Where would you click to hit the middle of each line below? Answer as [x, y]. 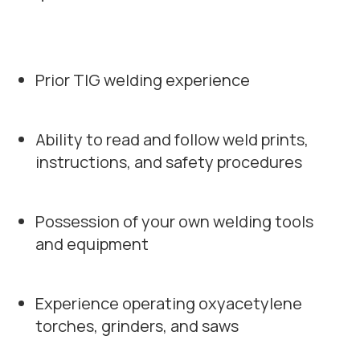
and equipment [92, 244]
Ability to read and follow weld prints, [172, 139]
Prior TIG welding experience [143, 80]
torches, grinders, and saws [137, 326]
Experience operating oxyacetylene [169, 303]
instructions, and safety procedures [169, 162]
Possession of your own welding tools [174, 221]
